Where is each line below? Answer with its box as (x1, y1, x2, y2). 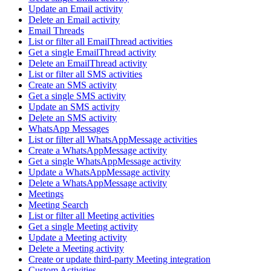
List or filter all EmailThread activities (28, 36, 172, 47)
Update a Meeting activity (28, 232, 127, 243)
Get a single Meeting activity (28, 221, 138, 232)
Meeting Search (28, 200, 88, 211)
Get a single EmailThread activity (28, 47, 156, 58)
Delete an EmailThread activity (28, 58, 147, 69)
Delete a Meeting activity (28, 243, 124, 254)
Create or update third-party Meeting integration (28, 254, 211, 265)
